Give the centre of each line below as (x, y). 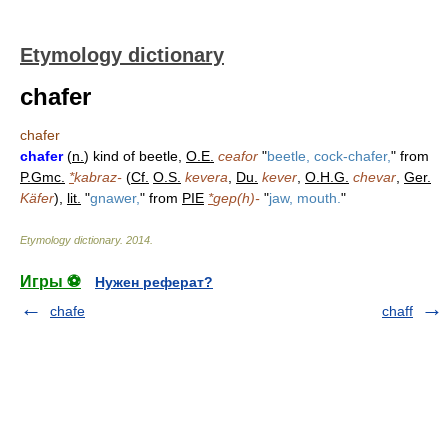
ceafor (238, 156)
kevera (206, 177)
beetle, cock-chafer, (329, 156)
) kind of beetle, (135, 156)
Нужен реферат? (154, 282)
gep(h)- (236, 198)
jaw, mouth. (305, 198)
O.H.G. (327, 177)
